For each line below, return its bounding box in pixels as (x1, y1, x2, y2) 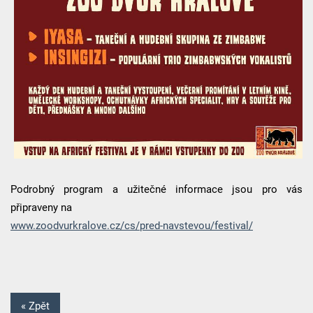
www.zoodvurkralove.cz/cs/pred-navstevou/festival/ (10, 219, 253, 233)
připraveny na (10, 201, 72, 214)
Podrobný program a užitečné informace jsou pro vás (10, 183, 303, 196)
